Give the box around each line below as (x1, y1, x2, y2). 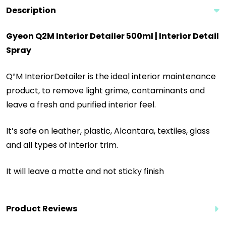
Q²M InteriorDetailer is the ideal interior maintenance (6, 70, 216, 82)
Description (6, 4, 56, 16)
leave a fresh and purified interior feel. (6, 98, 156, 110)
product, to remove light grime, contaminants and (6, 84, 205, 96)
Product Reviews (6, 202, 77, 214)
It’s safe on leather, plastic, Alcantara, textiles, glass (6, 125, 210, 137)
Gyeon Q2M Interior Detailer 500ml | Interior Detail (6, 30, 219, 42)
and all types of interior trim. (6, 139, 118, 151)
